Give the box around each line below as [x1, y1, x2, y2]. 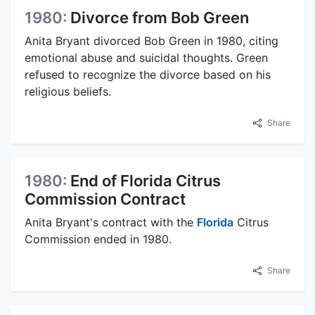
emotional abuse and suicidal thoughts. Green [25, 51, 268, 65]
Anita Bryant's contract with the [25, 215, 197, 230]
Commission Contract [25, 190, 186, 209]
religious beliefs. [25, 84, 111, 99]
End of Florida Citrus [70, 172, 221, 191]
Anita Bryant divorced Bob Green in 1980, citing [25, 34, 278, 49]
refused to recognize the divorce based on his [25, 67, 271, 82]
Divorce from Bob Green [70, 8, 249, 27]
